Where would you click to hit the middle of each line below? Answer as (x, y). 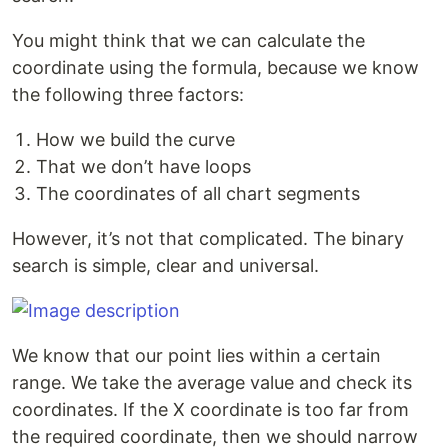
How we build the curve (135, 140)
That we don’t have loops (143, 167)
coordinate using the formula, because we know (215, 68)
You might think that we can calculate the (188, 41)
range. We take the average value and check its (212, 383)
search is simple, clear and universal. (165, 266)
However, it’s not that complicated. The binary (208, 239)
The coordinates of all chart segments (198, 194)
